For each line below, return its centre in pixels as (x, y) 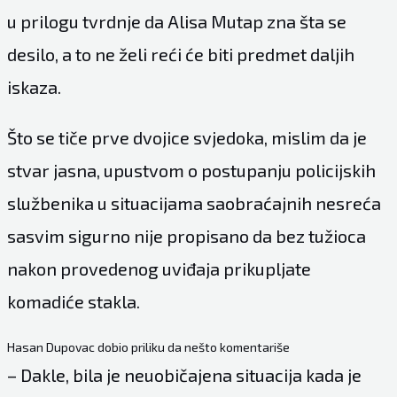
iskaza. (34, 86)
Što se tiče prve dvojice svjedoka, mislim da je (187, 137)
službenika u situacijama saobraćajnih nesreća (194, 202)
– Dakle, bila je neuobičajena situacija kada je (184, 374)
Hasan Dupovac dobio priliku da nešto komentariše (148, 346)
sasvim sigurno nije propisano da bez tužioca (186, 235)
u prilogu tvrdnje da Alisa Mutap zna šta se (176, 21)
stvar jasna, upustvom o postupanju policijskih (191, 170)
